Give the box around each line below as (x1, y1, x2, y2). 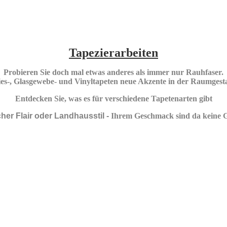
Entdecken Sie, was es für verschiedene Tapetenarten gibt (15, 94, 212, 103)
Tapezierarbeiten (69, 46, 158, 59)
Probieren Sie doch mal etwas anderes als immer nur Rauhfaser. (4, 68, 223, 77)
